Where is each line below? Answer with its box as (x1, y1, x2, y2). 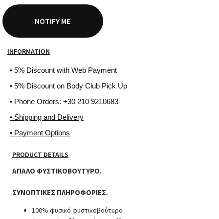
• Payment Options (10, 128, 70, 137)
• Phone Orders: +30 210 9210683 (10, 97, 118, 106)
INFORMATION (7, 46, 50, 56)
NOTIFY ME (35, 16, 71, 26)
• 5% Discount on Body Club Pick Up (10, 81, 127, 90)
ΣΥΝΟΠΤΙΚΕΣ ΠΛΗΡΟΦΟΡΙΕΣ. (12, 187, 108, 197)
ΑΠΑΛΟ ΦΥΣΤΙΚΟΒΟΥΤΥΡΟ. (12, 166, 102, 175)
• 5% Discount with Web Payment (10, 66, 117, 74)
